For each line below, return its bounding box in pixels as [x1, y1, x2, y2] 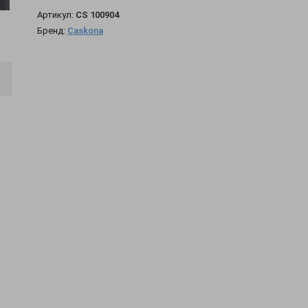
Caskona [67, 25, 103, 36]
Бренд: [36, 25, 67, 36]
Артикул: [36, 10, 76, 20]
